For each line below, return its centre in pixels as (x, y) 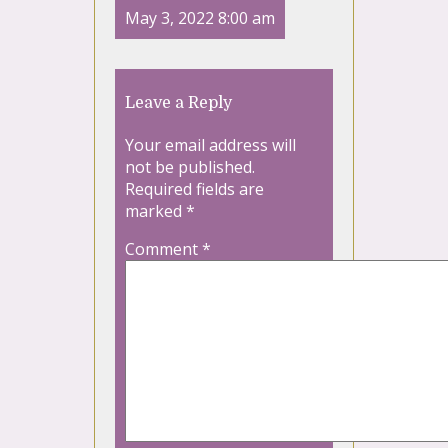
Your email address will (210, 145)
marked (155, 211)
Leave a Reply (178, 103)
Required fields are (194, 189)
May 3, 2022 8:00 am (200, 18)
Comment (163, 249)
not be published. (190, 167)
